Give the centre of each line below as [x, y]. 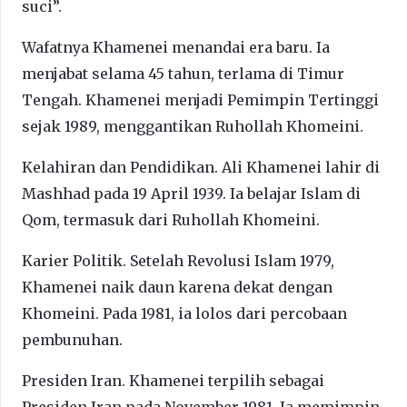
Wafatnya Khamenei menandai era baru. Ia [176, 47]
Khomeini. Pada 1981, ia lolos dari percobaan [184, 313]
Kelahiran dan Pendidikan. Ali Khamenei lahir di [201, 167]
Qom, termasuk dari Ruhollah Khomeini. [171, 219]
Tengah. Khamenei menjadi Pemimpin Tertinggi [200, 99]
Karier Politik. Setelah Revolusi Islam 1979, [178, 260]
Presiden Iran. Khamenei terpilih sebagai [173, 380]
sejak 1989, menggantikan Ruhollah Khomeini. [193, 126]
